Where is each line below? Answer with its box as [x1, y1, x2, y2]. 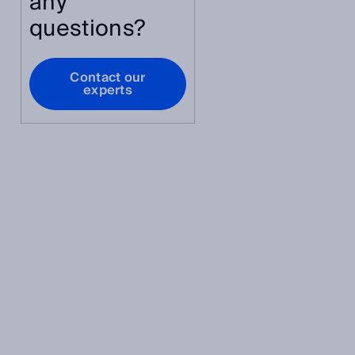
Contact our [70, 67, 146, 90]
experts [82, 79, 133, 102]
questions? [29, 10, 147, 49]
